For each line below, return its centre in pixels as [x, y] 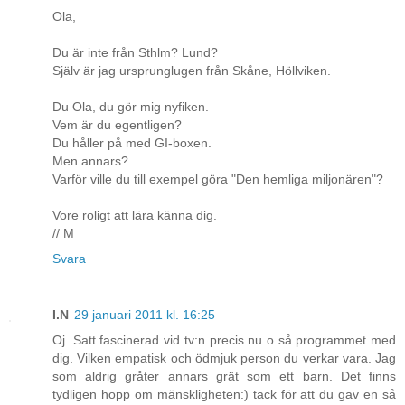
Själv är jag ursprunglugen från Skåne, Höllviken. [192, 71]
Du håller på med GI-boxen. [132, 143]
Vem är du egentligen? [117, 125]
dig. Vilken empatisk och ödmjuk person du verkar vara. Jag [224, 358]
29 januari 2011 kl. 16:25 [145, 315]
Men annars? [90, 161]
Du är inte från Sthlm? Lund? [135, 53]
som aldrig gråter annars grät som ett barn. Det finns [224, 377]
